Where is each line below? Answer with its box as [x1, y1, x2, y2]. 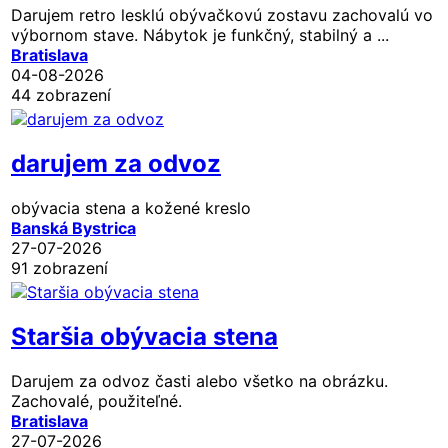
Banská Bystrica [11, 217, 136, 238]
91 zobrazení [11, 257, 108, 278]
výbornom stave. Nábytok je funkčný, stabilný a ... [11, 24, 389, 45]
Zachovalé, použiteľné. [11, 390, 182, 411]
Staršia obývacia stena [11, 321, 278, 351]
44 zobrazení [11, 84, 111, 105]
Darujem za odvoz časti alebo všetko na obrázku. [11, 370, 388, 391]
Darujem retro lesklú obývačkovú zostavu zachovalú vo [11, 4, 433, 25]
